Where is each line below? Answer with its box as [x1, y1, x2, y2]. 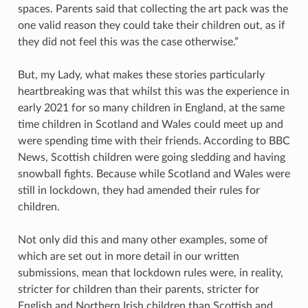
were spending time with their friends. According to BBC [17, 135, 290, 146]
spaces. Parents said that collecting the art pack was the [17, 3, 288, 14]
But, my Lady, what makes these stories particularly [17, 69, 265, 80]
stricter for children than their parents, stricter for [17, 283, 259, 295]
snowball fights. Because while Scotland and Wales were [17, 168, 290, 179]
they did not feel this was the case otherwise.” [17, 36, 239, 47]
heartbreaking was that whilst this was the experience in [17, 85, 289, 97]
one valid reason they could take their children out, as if [17, 19, 285, 31]
